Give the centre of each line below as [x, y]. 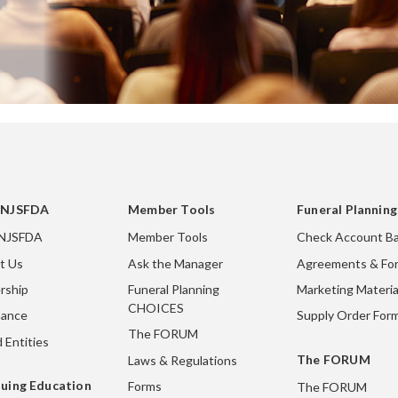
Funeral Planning [174, 289]
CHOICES [156, 307]
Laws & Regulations [183, 360]
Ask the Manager [175, 263]
